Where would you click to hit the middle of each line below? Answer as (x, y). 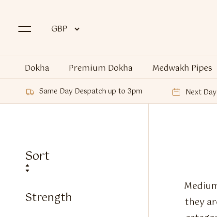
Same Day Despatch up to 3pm (91, 92)
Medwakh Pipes (182, 69)
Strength (49, 198)
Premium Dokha (101, 69)
